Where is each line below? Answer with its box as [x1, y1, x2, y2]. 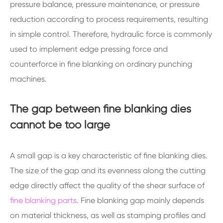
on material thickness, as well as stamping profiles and [10, 211, 206, 220]
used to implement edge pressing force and [10, 44, 168, 54]
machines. [10, 74, 47, 84]
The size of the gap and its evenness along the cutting [10, 166, 206, 175]
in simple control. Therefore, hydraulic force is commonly [10, 29, 212, 39]
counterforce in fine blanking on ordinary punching [10, 59, 192, 69]
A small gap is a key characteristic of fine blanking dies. [10, 151, 208, 160]
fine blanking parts [10, 196, 77, 205]
